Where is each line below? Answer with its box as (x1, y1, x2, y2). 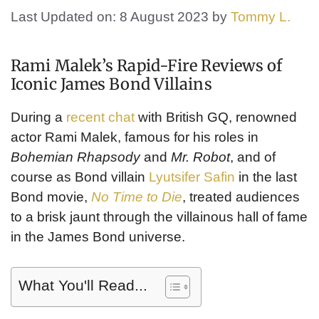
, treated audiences (182, 189, 300, 204)
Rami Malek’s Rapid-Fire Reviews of (11, 55, 283, 75)
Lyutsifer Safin (149, 169, 235, 184)
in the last (235, 169, 297, 184)
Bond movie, (11, 189, 91, 204)
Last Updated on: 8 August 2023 (11, 9, 209, 24)
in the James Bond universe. (11, 229, 185, 244)
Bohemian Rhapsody (11, 149, 140, 164)
